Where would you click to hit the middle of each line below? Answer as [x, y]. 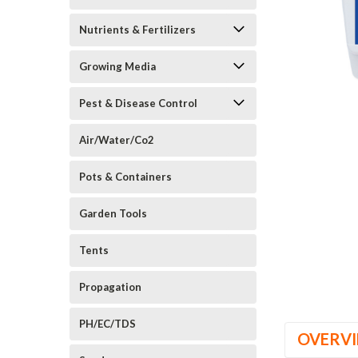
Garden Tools [113, 213]
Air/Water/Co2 [117, 140]
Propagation [110, 287]
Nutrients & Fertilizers [137, 30]
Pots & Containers [125, 177]
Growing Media [117, 66]
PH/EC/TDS [107, 324]
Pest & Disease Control [138, 103]
